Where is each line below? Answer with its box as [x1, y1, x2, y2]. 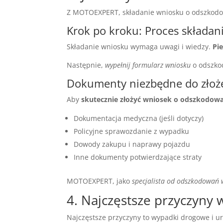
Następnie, [67, 60, 106, 70]
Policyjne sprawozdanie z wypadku [74, 126, 190, 136]
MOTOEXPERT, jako [67, 176, 132, 186]
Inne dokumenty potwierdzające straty [74, 152, 202, 162]
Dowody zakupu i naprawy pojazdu [74, 139, 191, 149]
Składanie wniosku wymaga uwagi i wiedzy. [67, 41, 213, 51]
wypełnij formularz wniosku [105, 60, 191, 70]
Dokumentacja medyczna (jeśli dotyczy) [74, 113, 204, 123]
